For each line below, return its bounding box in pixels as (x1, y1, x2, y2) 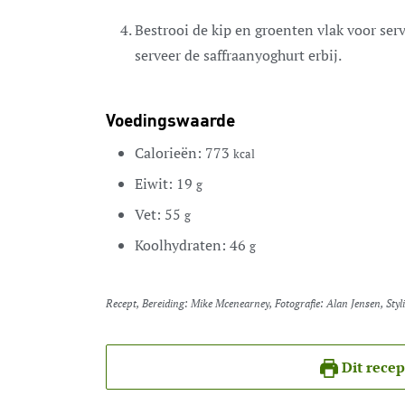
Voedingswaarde (106, 113, 235, 132)
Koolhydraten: (135, 235, 230, 256)
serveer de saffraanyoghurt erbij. (135, 45, 342, 66)
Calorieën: (135, 143, 205, 164)
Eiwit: (135, 174, 176, 194)
